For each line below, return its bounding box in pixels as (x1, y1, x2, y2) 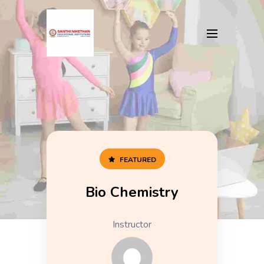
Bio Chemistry (85, 183, 179, 202)
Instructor (113, 218, 151, 231)
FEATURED (119, 155, 156, 164)
